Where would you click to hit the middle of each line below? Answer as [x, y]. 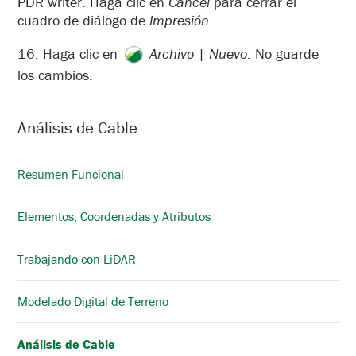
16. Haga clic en [70, 53]
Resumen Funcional [71, 174]
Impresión [179, 20]
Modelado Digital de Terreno [93, 302]
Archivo [172, 53]
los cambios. [55, 75]
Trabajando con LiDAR [77, 259]
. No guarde [283, 53]
